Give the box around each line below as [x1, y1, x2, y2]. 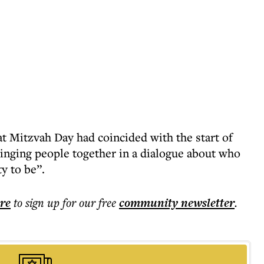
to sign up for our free [14, 194, 116, 210]
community [119, 194, 178, 211]
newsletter [178, 194, 235, 211]
